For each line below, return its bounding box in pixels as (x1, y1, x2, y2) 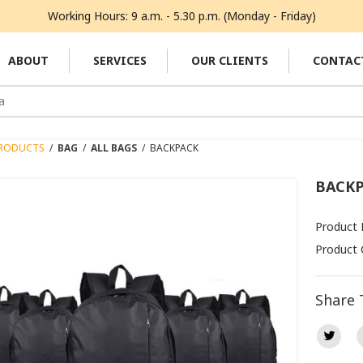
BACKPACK (150, 140, 199, 155)
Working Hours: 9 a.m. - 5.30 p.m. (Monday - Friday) (47, 8, 316, 23)
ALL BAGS (91, 140, 137, 155)
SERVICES (92, 53, 147, 68)
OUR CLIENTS (190, 53, 268, 68)
